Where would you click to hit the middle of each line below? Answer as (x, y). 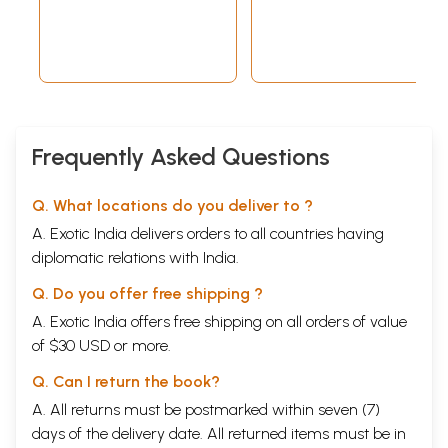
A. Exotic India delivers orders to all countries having (208, 233)
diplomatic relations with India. (135, 257)
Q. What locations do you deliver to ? (172, 205)
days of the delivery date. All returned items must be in (219, 433)
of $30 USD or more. (101, 345)
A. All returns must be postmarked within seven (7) (206, 409)
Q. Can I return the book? (126, 381)
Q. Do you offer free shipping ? (147, 293)
